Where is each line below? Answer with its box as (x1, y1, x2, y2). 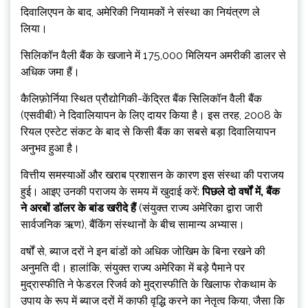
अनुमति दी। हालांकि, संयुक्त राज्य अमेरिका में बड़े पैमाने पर (21, 261, 245, 274)
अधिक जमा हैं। (21, 65, 80, 78)
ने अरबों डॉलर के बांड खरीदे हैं (21, 201, 136, 214)
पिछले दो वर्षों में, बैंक (202, 185, 280, 198)
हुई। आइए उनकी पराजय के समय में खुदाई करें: (21, 185, 202, 198)
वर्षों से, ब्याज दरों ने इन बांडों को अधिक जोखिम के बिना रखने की (21, 245, 265, 258)
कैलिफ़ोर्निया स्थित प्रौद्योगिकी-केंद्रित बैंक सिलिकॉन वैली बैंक (21, 92, 262, 105)
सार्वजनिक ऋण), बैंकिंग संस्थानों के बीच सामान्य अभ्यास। (21, 218, 245, 231)
